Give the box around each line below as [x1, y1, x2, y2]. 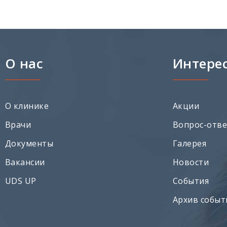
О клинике [5, 100, 49, 111]
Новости [173, 156, 209, 168]
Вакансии [5, 156, 45, 168]
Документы [5, 137, 54, 149]
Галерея [173, 137, 207, 149]
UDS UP [5, 175, 36, 186]
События [173, 175, 209, 186]
